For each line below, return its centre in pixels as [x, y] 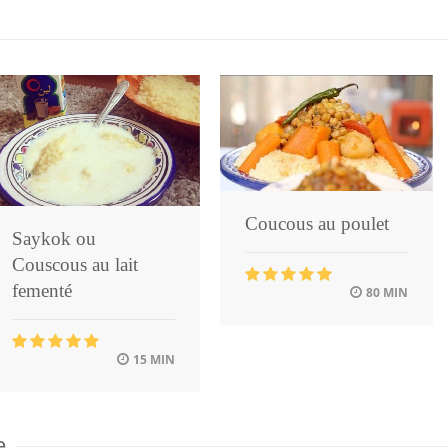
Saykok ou [54, 238]
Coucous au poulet [317, 224]
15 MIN [152, 359]
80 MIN [385, 293]
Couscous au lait [75, 264]
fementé [42, 290]
